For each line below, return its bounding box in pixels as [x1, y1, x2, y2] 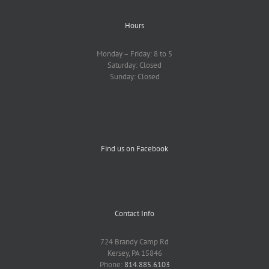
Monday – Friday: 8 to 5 [97, 49, 172, 59]
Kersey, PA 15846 [107, 248, 162, 259]
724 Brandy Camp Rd [100, 237, 169, 247]
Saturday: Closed [107, 60, 162, 71]
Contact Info [115, 208, 154, 219]
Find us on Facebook [101, 144, 168, 154]
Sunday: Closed [109, 71, 160, 82]
